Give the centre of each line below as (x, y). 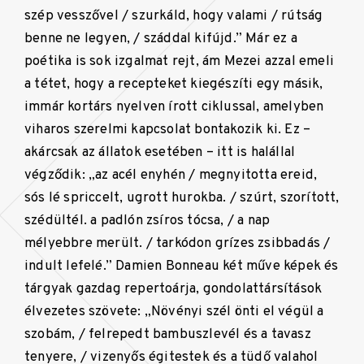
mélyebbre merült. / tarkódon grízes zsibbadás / (178, 244)
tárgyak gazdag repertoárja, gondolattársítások (173, 289)
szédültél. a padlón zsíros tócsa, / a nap (147, 221)
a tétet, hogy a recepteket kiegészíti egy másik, (174, 84)
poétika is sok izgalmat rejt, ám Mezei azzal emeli (180, 62)
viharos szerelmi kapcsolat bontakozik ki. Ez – (168, 130)
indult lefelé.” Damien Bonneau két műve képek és (182, 266)
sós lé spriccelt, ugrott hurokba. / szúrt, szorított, (182, 198)
